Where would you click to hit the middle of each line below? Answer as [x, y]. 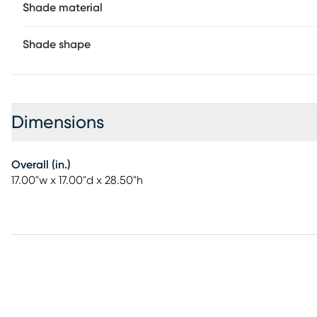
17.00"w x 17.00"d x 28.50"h [77, 180]
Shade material [63, 8]
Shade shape [57, 45]
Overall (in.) [41, 165]
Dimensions [58, 123]
